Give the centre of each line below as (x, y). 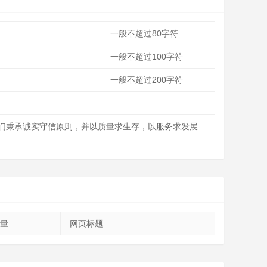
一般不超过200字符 (147, 80)
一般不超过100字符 (147, 57)
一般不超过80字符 (144, 33)
